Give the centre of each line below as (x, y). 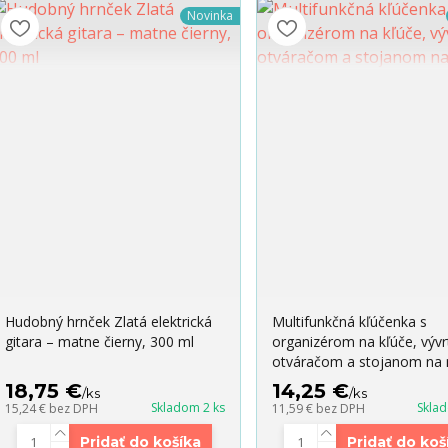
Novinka (209, 16)
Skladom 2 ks (187, 408)
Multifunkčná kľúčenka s (349, 322)
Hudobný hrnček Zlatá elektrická (108, 322)
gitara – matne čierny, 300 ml (99, 342)
